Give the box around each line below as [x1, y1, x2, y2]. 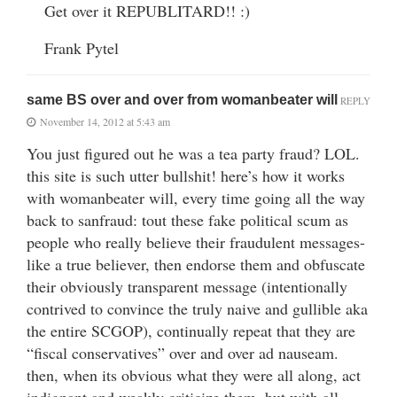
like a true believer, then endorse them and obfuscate [27, 253, 365, 275]
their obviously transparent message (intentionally [27, 275, 347, 297]
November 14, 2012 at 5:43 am [40, 113, 170, 128]
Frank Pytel [44, 36, 119, 58]
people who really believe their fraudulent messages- [27, 230, 365, 253]
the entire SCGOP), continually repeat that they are [27, 319, 355, 341]
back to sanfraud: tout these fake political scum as [27, 208, 348, 230]
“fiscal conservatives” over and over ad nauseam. [27, 341, 339, 363]
